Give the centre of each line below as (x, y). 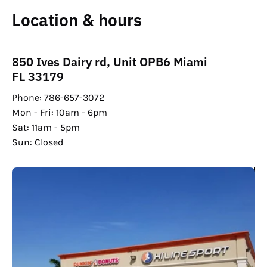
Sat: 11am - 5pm (46, 128)
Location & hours (77, 20)
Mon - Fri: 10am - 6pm (60, 113)
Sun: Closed (38, 142)
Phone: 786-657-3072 (58, 98)
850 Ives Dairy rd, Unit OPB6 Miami (110, 62)
